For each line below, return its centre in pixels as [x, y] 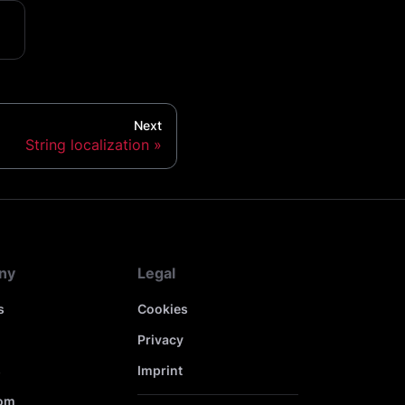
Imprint [160, 370]
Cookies [162, 308]
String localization [87, 145]
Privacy [160, 339]
